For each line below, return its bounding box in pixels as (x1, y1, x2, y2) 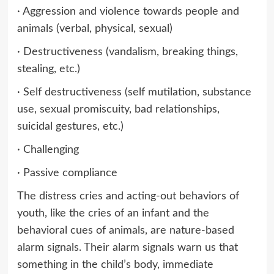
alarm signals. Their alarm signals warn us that (17, 242, 238, 253)
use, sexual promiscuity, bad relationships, (17, 103, 220, 115)
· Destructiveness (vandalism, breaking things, (17, 46, 238, 57)
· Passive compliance (17, 167, 117, 179)
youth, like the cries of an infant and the (17, 207, 209, 219)
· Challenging (17, 144, 79, 155)
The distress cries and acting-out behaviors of (17, 190, 239, 202)
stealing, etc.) (17, 63, 80, 75)
